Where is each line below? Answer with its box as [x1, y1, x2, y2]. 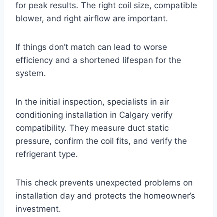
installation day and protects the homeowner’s [15, 190, 195, 201]
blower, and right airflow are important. [15, 13, 168, 23]
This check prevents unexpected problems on [15, 177, 193, 187]
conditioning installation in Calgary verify [15, 109, 172, 120]
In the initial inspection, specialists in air [15, 96, 169, 107]
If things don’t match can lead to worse [15, 42, 167, 52]
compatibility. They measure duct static [15, 123, 169, 133]
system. [15, 68, 46, 78]
